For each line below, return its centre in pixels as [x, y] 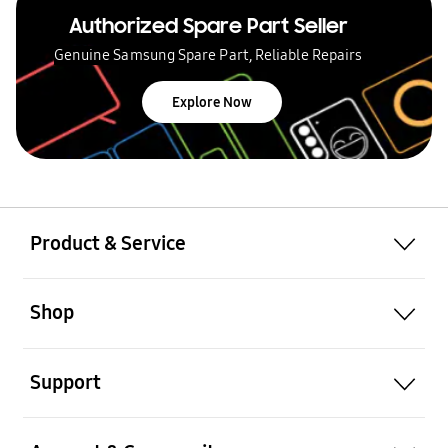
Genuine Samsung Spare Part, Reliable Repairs [208, 55]
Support [65, 381]
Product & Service [107, 242]
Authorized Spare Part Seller [208, 26]
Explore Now [212, 102]
